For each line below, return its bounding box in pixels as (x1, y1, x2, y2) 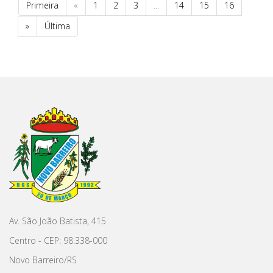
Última (44, 19, 70, 32)
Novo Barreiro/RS (9, 253, 77, 266)
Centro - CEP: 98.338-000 (9, 234, 107, 246)
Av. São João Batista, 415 (9, 214, 106, 227)
